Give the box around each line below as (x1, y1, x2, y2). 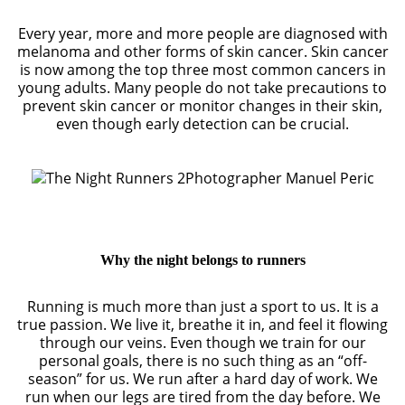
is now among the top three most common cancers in (19, 59, 386, 80)
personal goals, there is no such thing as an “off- (38, 350, 367, 371)
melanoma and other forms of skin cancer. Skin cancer (16, 41, 389, 61)
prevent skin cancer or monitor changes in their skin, (23, 95, 382, 116)
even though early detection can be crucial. (56, 113, 349, 134)
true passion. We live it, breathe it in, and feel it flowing (17, 314, 388, 334)
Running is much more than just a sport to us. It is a (26, 296, 379, 316)
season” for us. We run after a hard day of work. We (27, 368, 378, 389)
